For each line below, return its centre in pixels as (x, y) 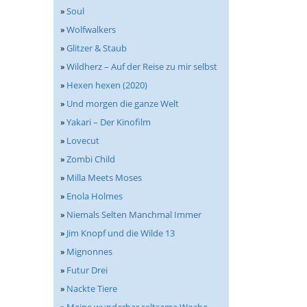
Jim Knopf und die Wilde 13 (121, 233)
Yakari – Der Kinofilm (109, 122)
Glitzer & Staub (97, 48)
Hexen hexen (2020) (107, 85)
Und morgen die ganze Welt (123, 103)
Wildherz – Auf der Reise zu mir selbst (142, 66)
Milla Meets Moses (104, 177)
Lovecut (83, 140)
